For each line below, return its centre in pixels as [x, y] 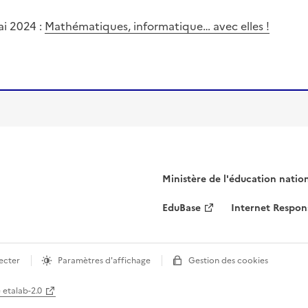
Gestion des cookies [228, 233]
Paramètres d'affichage [104, 233]
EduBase [181, 180]
